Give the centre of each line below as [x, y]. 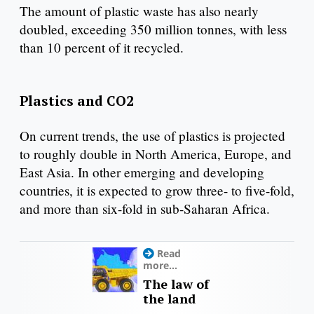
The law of [176, 284]
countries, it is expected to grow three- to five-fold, [157, 190]
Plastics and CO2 [77, 100]
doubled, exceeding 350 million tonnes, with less [153, 29]
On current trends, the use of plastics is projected [152, 135]
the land [169, 299]
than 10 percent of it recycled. [102, 47]
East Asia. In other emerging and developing [142, 172]
